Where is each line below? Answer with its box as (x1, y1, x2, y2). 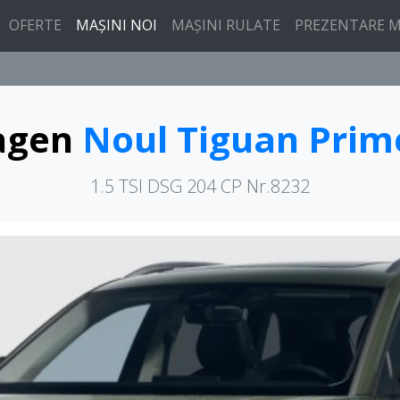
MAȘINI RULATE (171, 15, 280, 35)
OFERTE (9, 15, 62, 35)
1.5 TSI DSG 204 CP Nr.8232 (90, 174, 310, 198)
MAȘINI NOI (76, 15, 157, 35)
